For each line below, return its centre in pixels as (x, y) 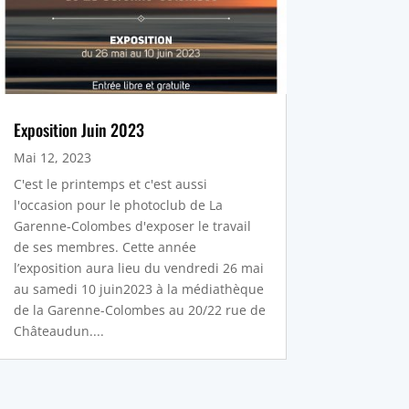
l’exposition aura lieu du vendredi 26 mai (138, 268)
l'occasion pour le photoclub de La (118, 205)
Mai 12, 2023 (52, 158)
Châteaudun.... (58, 331)
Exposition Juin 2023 (79, 130)
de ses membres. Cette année (105, 247)
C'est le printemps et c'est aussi (110, 184)
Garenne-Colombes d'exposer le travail (132, 226)
